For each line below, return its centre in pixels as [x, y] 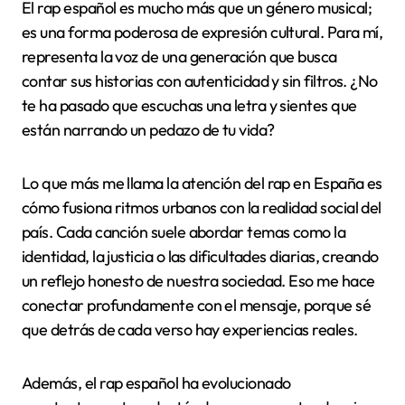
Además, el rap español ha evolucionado [156, 383]
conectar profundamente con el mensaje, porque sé [197, 306]
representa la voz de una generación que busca [179, 57]
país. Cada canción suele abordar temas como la [184, 232]
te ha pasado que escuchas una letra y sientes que [189, 106]
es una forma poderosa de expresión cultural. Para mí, [202, 33]
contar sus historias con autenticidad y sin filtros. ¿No [200, 81]
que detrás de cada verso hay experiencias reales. [190, 330]
